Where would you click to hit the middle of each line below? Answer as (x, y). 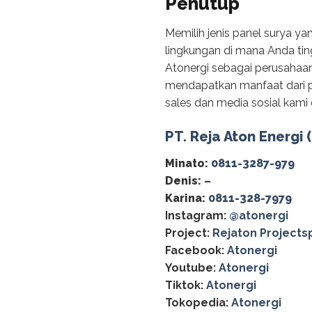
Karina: (185, 198)
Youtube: (190, 268)
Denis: (183, 181)
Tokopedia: (197, 303)
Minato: (187, 164)
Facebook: (195, 251)
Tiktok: (184, 286)
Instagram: (196, 216)
